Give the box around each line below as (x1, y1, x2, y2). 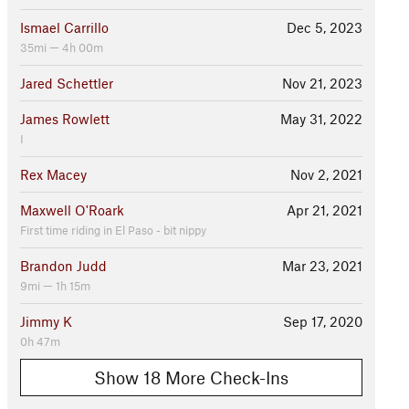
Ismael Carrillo (19, 19, 109, 36)
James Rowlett (19, 110, 110, 127)
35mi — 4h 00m (19, 40, 103, 55)
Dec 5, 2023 (286, 19, 362, 36)
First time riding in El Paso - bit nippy (19, 223, 206, 237)
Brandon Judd (19, 257, 107, 274)
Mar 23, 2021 (281, 257, 362, 274)
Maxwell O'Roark (19, 202, 124, 218)
